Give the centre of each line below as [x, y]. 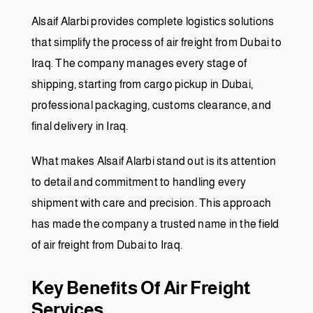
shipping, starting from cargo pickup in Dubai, [143, 85]
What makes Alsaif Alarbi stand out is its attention [154, 161]
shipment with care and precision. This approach [152, 203]
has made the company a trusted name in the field [155, 224]
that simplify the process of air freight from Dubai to [156, 43]
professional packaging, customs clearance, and [152, 105]
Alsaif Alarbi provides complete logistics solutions [153, 22]
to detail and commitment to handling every [139, 182]
